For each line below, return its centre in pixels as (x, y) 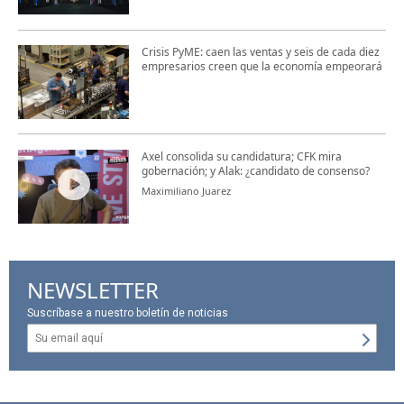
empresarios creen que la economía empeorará (262, 66)
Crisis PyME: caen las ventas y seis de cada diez (260, 51)
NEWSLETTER (93, 290)
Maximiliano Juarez (186, 190)
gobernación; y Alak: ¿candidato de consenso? (255, 170)
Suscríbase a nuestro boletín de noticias (128, 313)
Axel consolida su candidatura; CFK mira (241, 156)
